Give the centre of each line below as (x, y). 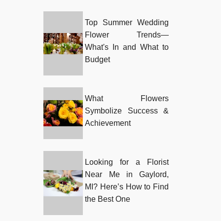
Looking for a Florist (127, 162)
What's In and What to (127, 47)
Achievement (108, 123)
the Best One (108, 199)
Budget (98, 60)
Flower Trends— (127, 35)
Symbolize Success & (127, 111)
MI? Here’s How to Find (127, 187)
